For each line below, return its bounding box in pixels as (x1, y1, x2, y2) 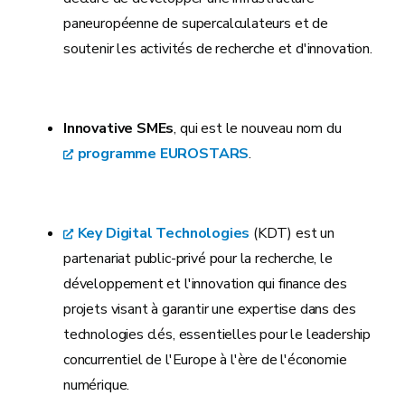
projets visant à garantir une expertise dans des (63, 299, 356, 319)
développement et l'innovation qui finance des (63, 274, 347, 294)
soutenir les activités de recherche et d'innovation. (63, 39, 372, 59)
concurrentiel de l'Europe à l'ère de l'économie (63, 350, 347, 370)
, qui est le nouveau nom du (174, 118, 342, 138)
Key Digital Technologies (77, 223, 250, 243)
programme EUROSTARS (77, 144, 250, 164)
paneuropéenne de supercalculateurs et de (63, 14, 328, 33)
